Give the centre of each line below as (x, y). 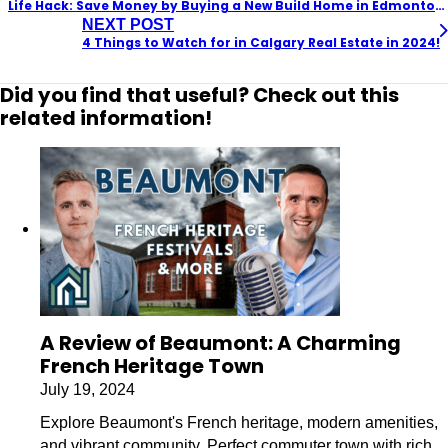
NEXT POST (128, 23)
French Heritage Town (152, 365)
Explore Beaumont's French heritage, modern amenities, (239, 421)
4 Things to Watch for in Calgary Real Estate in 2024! (261, 42)
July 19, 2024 (87, 388)
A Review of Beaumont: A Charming (220, 342)
